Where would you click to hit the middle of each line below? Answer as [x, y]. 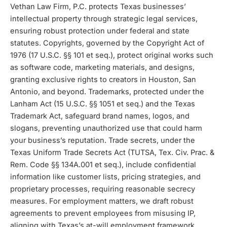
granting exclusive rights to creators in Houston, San [103, 80]
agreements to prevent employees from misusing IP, [103, 213]
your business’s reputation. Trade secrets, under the [103, 140]
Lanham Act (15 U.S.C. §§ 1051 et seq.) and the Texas [103, 104]
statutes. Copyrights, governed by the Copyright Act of [107, 43]
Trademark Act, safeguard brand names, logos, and [100, 116]
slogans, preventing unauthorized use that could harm [106, 128]
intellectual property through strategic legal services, [104, 19]
